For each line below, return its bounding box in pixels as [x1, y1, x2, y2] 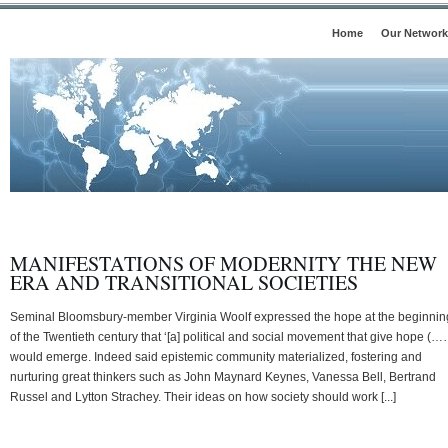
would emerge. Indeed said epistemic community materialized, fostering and [10, 349, 422, 364]
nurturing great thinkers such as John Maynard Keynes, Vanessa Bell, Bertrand [10, 369, 436, 384]
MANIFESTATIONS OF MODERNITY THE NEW [10, 249, 437, 277]
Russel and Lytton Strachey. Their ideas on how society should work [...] [10, 389, 396, 404]
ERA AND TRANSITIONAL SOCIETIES [10, 268, 358, 296]
